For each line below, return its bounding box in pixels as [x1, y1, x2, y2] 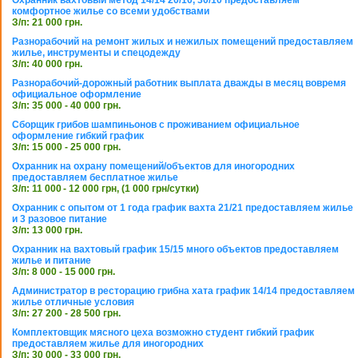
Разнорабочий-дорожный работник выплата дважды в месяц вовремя [12, 78, 346, 89]
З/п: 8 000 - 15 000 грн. [12, 266, 115, 278]
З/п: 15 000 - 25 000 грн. [12, 141, 121, 153]
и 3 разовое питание [12, 213, 107, 225]
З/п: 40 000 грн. [12, 58, 82, 70]
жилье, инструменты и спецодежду [12, 47, 181, 59]
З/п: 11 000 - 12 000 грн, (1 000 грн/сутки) [12, 183, 199, 195]
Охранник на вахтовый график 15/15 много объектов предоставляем [12, 244, 339, 256]
